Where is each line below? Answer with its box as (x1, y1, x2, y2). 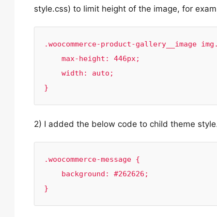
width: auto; (44, 69, 62, 77)
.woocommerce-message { (44, 155, 140, 164)
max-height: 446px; (44, 54, 62, 63)
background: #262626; (44, 170, 62, 178)
